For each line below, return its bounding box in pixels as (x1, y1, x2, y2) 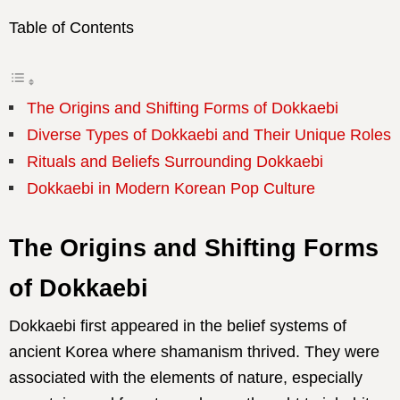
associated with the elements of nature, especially (9, 369, 362, 387)
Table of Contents (9, 19, 134, 37)
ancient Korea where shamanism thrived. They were (9, 343, 379, 361)
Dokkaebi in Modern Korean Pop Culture (27, 179, 315, 197)
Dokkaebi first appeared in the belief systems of (9, 317, 346, 335)
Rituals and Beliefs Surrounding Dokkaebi (27, 153, 323, 171)
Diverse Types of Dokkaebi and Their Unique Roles (27, 126, 391, 144)
